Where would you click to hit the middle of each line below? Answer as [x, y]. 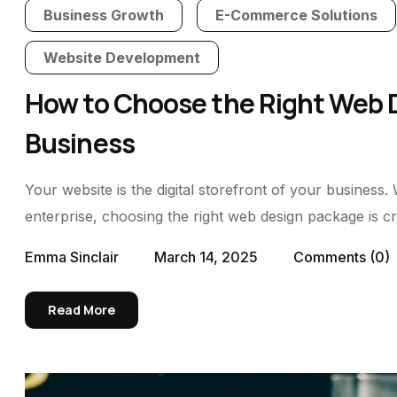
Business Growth [103, 15]
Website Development [121, 58]
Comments [331, 257]
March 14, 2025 [206, 257]
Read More [82, 310]
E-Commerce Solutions [296, 15]
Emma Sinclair [72, 257]
